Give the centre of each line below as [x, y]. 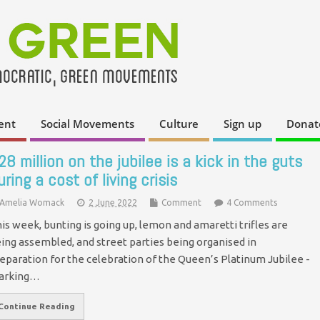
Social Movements [87, 124]
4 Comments [252, 202]
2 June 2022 [113, 202]
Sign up [242, 124]
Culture [179, 124]
